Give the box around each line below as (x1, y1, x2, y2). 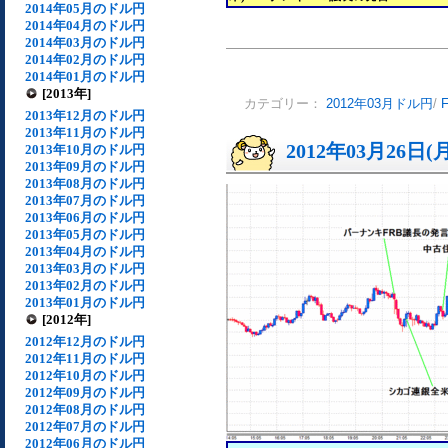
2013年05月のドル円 (25, 227, 145, 242)
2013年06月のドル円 (25, 210, 145, 225)
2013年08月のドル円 (25, 176, 145, 191)
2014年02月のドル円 (25, 52, 145, 67)
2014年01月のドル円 (25, 69, 145, 84)
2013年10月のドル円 (25, 142, 145, 157)
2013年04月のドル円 (25, 244, 145, 259)
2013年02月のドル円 (25, 278, 145, 293)
